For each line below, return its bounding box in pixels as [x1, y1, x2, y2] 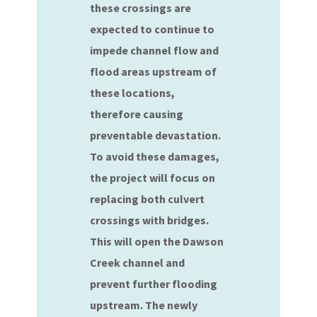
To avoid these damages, [90, 149, 220, 163]
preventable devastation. [90, 128, 224, 142]
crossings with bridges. [90, 213, 212, 227]
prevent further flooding [90, 277, 218, 291]
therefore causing [90, 107, 184, 121]
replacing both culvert [90, 192, 205, 206]
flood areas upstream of [90, 64, 217, 79]
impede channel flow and [90, 43, 219, 57]
